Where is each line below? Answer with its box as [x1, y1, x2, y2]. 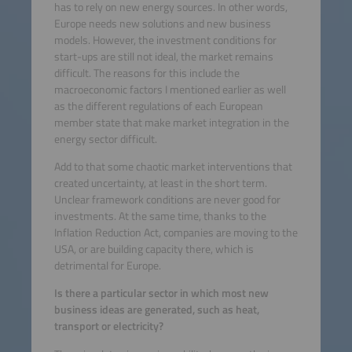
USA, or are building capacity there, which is [53, 240, 254, 258]
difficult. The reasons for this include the [53, 64, 240, 82]
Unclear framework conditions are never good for [53, 190, 280, 208]
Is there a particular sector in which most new [53, 284, 269, 302]
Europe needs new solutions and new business [53, 14, 271, 32]
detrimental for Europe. [53, 256, 161, 274]
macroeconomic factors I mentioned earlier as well [53, 80, 286, 98]
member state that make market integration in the [53, 113, 289, 131]
